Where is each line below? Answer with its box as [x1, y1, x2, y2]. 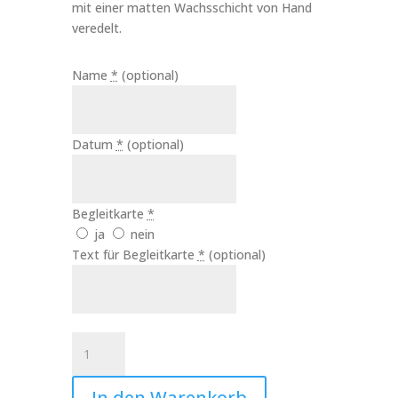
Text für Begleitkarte [71, 246, 198, 263]
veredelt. [71, 20, 122, 36]
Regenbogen [70, 374, 146, 391]
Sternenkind [70, 354, 139, 370]
